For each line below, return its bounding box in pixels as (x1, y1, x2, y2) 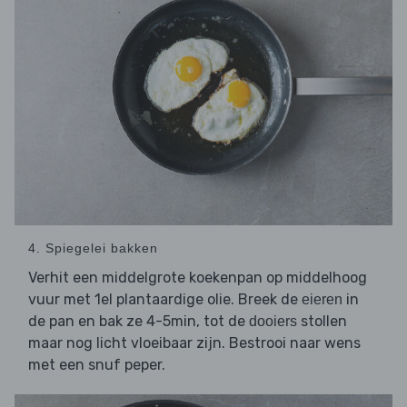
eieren (302, 291, 342, 307)
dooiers (249, 313, 297, 329)
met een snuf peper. (28, 355, 165, 373)
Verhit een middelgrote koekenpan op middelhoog (28, 268, 367, 286)
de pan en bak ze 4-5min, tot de (28, 312, 249, 330)
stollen (297, 312, 347, 330)
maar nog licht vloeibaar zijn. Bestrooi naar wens (28, 333, 361, 352)
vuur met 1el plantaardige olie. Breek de (28, 290, 302, 308)
